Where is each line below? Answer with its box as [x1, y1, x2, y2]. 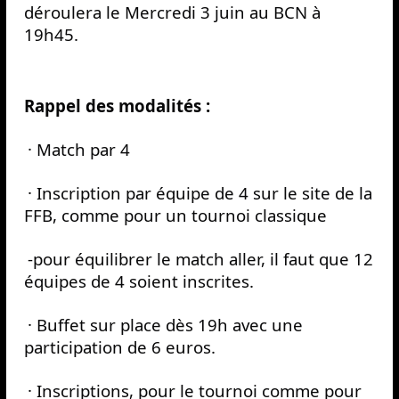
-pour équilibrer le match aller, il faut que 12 [27, 248, 373, 271]
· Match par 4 [27, 138, 130, 161]
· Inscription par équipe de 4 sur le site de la [27, 182, 372, 205]
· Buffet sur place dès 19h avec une [27, 313, 303, 337]
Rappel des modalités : [23, 94, 210, 118]
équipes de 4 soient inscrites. [23, 270, 254, 293]
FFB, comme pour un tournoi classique [23, 204, 327, 227]
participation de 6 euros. [23, 336, 216, 359]
